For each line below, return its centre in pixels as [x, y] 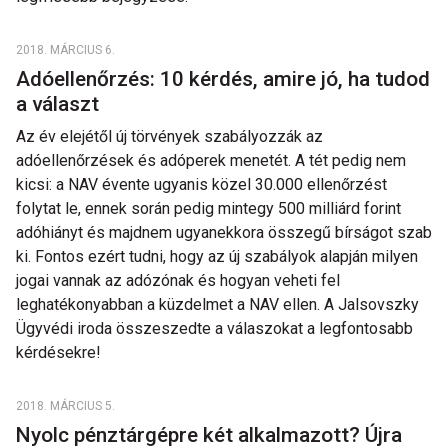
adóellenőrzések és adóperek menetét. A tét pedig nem [211, 160]
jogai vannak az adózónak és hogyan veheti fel [178, 280]
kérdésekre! [58, 352]
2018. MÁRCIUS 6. [65, 50]
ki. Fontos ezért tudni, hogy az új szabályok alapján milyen [217, 256]
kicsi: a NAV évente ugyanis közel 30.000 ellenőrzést [201, 184]
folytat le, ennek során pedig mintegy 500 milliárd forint [208, 208]
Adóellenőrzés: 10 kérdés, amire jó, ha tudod [223, 79]
